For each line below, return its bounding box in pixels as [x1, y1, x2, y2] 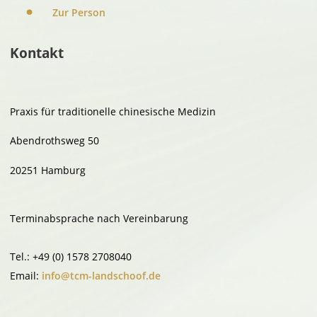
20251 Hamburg [10, 163, 86, 177]
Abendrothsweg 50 [10, 134, 100, 148]
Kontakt [10, 44, 64, 62]
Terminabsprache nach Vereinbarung [10, 212, 189, 225]
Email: [10, 269, 42, 282]
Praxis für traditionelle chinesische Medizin [10, 104, 217, 118]
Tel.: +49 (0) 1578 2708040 [10, 250, 132, 263]
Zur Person [52, 6, 106, 20]
